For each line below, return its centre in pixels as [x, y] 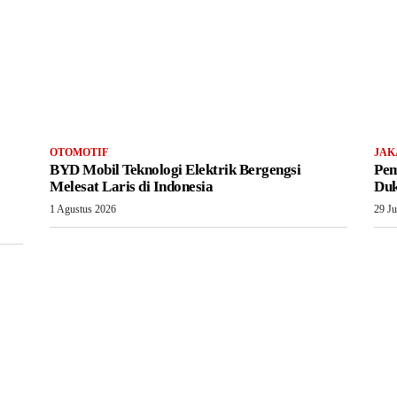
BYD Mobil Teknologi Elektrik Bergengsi [175, 169]
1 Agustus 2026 [83, 209]
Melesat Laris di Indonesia [131, 186]
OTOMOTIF [79, 152]
